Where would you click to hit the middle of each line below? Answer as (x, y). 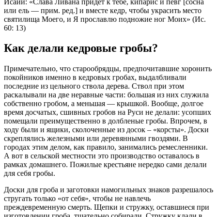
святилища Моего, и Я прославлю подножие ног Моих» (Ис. (105, 19)
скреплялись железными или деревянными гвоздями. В (96, 139)
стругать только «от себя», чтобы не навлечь (77, 199)
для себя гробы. (30, 173)
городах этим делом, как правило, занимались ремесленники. (106, 147)
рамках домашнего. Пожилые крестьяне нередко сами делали (105, 165)
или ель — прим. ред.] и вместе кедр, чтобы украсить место (103, 10)
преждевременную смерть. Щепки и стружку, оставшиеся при (107, 207)
